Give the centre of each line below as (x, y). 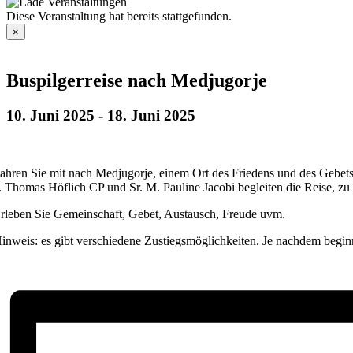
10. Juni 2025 (50, 115)
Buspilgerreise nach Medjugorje (137, 80)
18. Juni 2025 (151, 115)
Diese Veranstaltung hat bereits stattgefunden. (119, 16)
